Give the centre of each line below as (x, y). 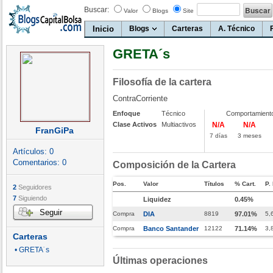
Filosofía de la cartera (162, 82)
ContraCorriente (140, 98)
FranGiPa (55, 130)
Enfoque (126, 113)
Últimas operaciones (160, 261)
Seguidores (34, 187)
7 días (218, 136)
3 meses (250, 136)
